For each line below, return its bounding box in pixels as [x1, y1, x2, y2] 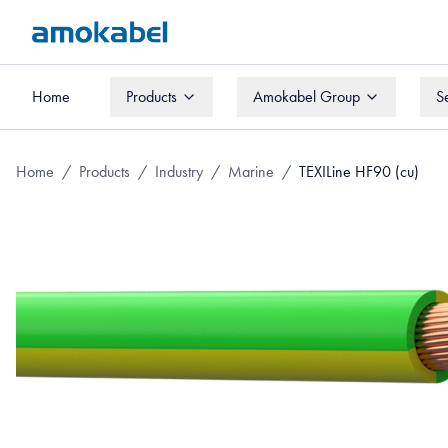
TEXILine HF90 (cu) [299, 162, 419, 181]
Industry [155, 162, 203, 181]
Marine [228, 162, 274, 181]
